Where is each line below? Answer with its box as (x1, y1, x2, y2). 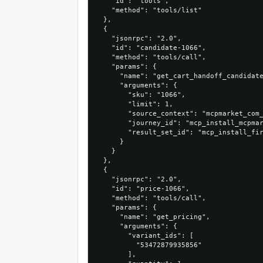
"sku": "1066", (95, 91, 186, 99)
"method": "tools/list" (95, 6, 202, 14)
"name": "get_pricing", (95, 213, 210, 221)
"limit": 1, (95, 100, 173, 108)
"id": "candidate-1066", (95, 44, 206, 52)
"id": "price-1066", (95, 185, 190, 193)
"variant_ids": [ (95, 232, 194, 240)
